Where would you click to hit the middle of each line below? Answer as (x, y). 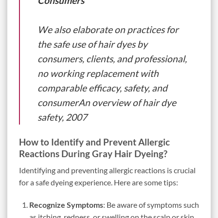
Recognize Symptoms (66, 205)
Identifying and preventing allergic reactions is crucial (107, 170)
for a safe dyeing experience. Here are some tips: (99, 182)
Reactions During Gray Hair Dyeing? (93, 153)
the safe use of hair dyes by (92, 44)
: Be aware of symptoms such (151, 205)
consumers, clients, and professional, (112, 58)
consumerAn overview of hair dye (107, 102)
